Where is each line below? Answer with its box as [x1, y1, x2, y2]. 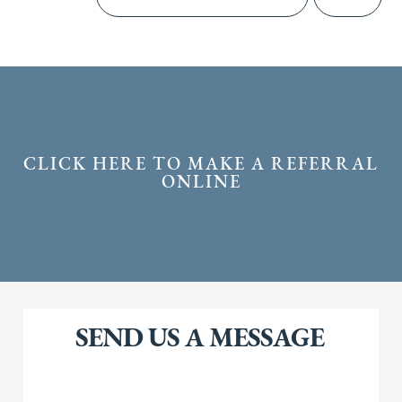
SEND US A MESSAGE [75, 325, 325, 354]
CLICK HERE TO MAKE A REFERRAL [23, 155, 379, 174]
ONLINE [161, 173, 241, 192]
